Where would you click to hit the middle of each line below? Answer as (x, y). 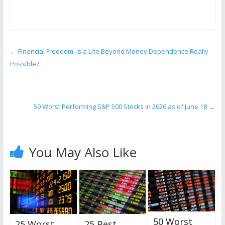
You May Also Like (83, 152)
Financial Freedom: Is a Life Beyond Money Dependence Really (112, 51)
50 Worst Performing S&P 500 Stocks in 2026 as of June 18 (121, 106)
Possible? (24, 64)
